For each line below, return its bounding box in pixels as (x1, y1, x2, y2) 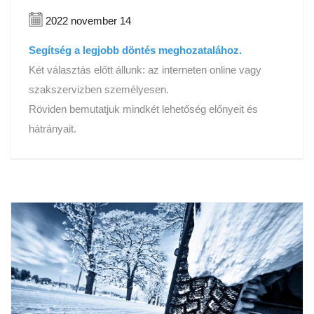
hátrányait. (29, 122, 76, 135)
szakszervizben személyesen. (29, 83, 169, 95)
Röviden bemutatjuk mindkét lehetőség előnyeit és (29, 102, 258, 115)
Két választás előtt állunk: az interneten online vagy (29, 63, 261, 76)
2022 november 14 (43, 14, 131, 27)
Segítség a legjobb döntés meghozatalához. (29, 43, 242, 56)
